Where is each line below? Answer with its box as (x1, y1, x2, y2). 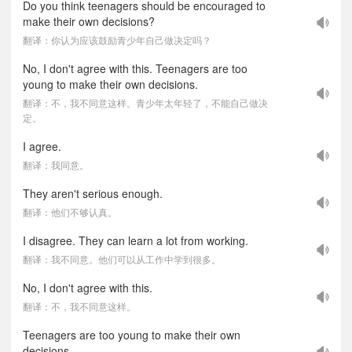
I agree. (23, 138, 61, 154)
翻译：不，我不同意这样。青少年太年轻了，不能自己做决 (23, 96, 268, 109)
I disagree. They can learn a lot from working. (23, 233, 248, 248)
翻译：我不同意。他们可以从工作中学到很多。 (23, 252, 221, 266)
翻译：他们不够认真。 (23, 205, 117, 218)
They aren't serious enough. (23, 185, 163, 201)
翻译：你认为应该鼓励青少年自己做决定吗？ (23, 33, 211, 46)
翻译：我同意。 (23, 158, 89, 171)
